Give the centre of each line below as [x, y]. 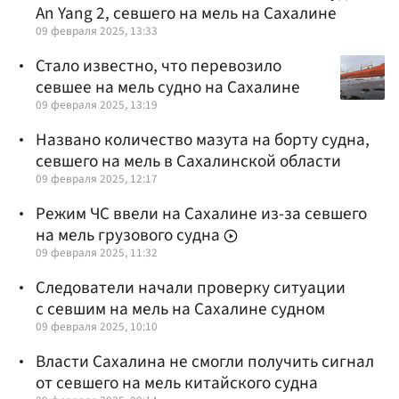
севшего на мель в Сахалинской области [188, 161]
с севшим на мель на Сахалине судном [180, 309]
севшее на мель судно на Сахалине [168, 87]
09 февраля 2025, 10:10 [97, 327]
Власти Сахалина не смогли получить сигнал [205, 362]
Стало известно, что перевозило [159, 65]
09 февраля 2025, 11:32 [97, 253]
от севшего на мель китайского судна [177, 383]
